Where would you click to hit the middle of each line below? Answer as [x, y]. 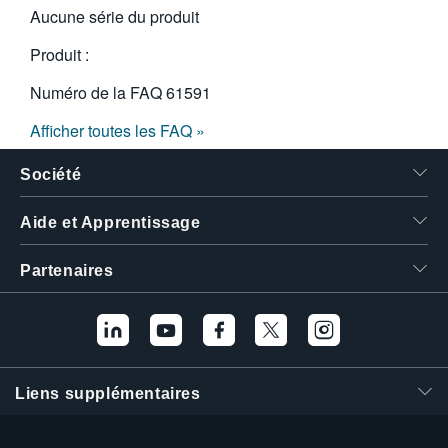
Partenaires [67, 270]
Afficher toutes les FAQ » [117, 130]
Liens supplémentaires [108, 393]
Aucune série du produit [114, 16]
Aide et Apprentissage [110, 222]
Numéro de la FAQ [98, 92]
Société [51, 174]
